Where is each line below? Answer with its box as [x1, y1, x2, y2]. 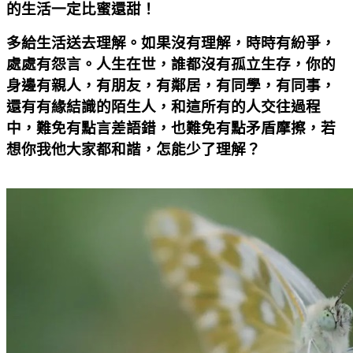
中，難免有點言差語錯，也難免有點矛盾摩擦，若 [6, 119, 336, 136]
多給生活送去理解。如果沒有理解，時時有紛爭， [6, 34, 336, 51]
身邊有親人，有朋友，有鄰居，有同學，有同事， [6, 76, 336, 94]
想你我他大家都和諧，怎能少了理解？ [6, 140, 261, 158]
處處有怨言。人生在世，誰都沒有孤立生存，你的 [6, 55, 336, 72]
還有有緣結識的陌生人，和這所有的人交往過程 [6, 98, 321, 115]
